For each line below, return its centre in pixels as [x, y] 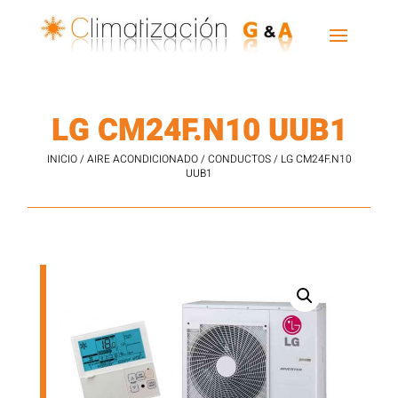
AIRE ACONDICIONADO [142, 159]
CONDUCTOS [239, 159]
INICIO [62, 159]
